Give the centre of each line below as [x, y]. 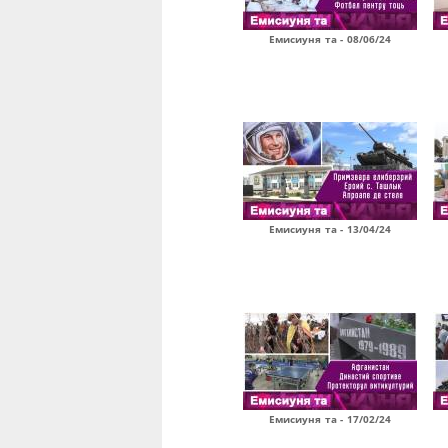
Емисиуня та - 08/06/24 [330, 39]
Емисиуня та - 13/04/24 [330, 229]
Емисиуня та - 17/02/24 [330, 419]
